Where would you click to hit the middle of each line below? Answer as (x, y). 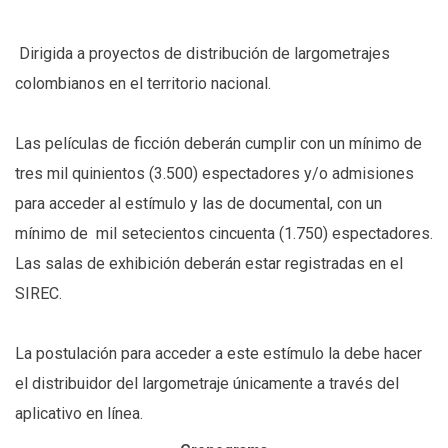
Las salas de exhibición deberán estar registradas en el (209, 264)
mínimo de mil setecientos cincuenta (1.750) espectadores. (224, 234)
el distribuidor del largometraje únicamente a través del (207, 384)
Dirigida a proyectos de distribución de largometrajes (204, 54)
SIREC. (38, 294)
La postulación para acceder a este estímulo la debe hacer (218, 354)
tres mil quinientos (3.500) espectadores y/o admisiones (214, 174)
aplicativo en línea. (79, 414)
